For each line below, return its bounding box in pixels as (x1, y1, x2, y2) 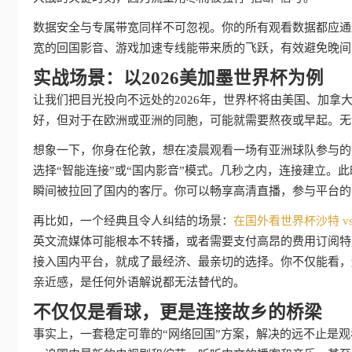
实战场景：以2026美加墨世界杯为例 (33, 68, 324, 88)
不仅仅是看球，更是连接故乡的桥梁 (33, 302, 322, 322)
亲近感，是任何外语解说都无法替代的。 (33, 276, 245, 288)
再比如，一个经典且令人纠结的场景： (33, 214, 233, 227)
